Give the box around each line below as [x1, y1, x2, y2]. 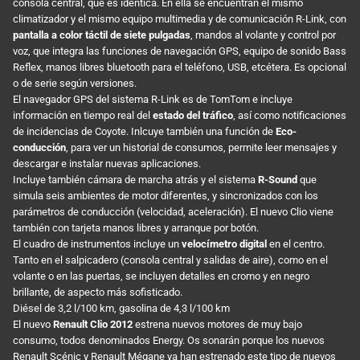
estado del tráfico [153, 109, 233, 122]
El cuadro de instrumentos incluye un [13, 238, 182, 251]
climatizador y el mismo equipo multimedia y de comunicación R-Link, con [13, 13, 346, 26]
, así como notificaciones [233, 109, 346, 122]
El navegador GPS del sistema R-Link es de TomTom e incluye [13, 93, 292, 106]
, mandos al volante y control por [190, 29, 336, 42]
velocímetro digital [182, 238, 267, 251]
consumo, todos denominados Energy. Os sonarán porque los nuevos [13, 334, 325, 347]
